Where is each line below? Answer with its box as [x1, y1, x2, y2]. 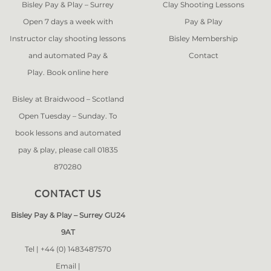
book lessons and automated [15, 128, 121, 137]
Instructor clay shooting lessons [10, 34, 126, 43]
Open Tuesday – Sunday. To [18, 111, 117, 120]
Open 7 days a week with [22, 17, 113, 26]
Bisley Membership [169, 34, 238, 43]
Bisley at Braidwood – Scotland [11, 94, 124, 103]
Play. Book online [27, 68, 92, 77]
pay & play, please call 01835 [18, 145, 118, 154]
